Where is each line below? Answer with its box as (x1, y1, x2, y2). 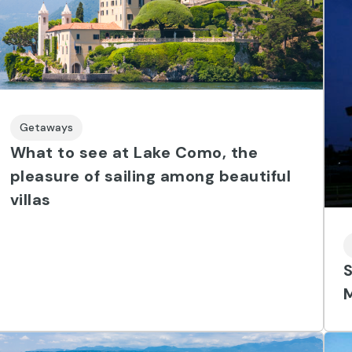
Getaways (19, 119, 73, 134)
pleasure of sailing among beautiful (9, 165, 291, 186)
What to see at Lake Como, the (9, 141, 258, 163)
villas (9, 189, 51, 210)
